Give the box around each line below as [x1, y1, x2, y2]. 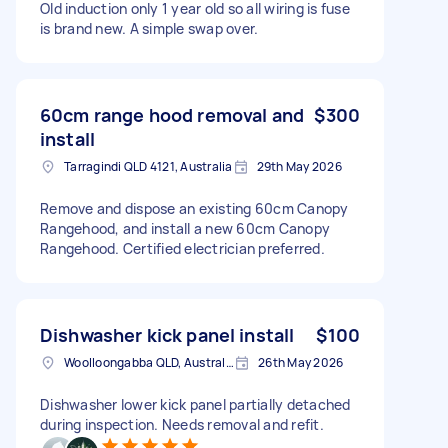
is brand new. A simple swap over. [40, 18, 259, 38]
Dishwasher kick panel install [40, 322, 295, 347]
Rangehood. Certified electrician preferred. [40, 238, 325, 258]
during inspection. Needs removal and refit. [40, 414, 324, 434]
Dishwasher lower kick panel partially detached [40, 394, 351, 414]
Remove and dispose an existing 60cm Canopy [40, 198, 349, 218]
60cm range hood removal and [40, 102, 305, 127]
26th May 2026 [258, 353, 344, 371]
